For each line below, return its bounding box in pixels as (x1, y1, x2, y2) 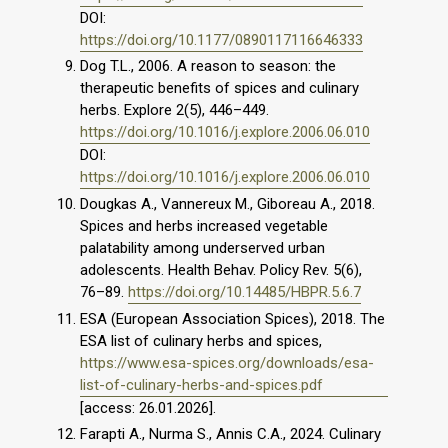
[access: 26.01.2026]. (80, 398, 216, 417)
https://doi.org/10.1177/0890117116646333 (80, 30, 363, 49)
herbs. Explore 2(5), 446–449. (80, 101, 269, 120)
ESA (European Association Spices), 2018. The (80, 309, 385, 328)
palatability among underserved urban (80, 239, 325, 257)
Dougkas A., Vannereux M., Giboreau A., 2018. (80, 195, 375, 213)
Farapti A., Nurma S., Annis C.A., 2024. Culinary (80, 424, 381, 443)
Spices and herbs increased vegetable (80, 217, 328, 235)
